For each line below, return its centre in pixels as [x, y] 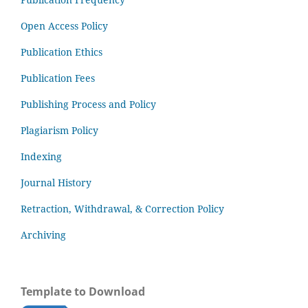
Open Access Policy [64, 26]
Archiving [43, 235]
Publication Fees [58, 78]
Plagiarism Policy [59, 131]
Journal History [56, 183]
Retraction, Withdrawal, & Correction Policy [122, 209]
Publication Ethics [62, 52]
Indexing [41, 157]
